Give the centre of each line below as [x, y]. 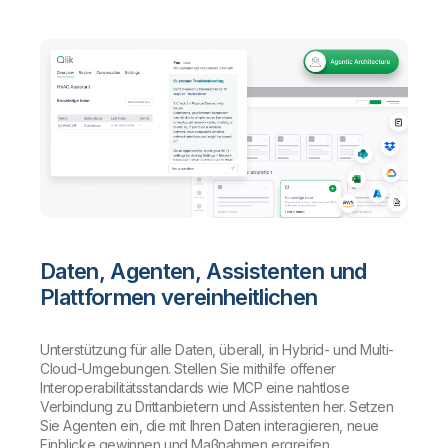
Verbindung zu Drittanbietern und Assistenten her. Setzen [217, 406]
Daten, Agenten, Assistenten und [203, 270]
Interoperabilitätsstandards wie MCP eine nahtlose [195, 387]
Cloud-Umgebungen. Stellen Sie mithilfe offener [188, 368]
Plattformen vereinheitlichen [179, 296]
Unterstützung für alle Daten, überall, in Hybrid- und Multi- [217, 349]
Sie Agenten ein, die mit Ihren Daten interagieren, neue [209, 425]
